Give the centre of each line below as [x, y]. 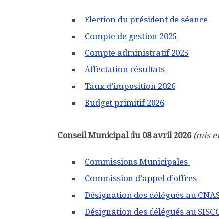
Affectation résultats [125, 69]
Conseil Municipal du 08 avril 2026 [124, 135]
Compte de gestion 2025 [131, 36]
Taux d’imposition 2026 [130, 86]
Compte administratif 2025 [137, 53]
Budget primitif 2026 [124, 102]
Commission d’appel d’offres [141, 178]
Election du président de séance [146, 19]
